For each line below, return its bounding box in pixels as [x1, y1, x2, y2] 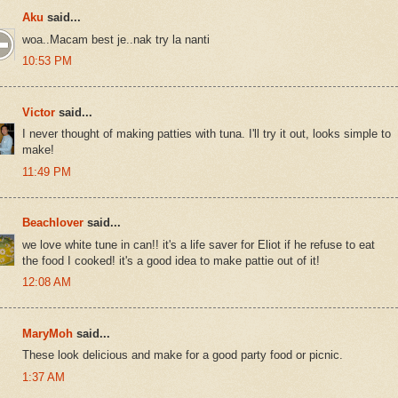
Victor [22, 105, 55, 119]
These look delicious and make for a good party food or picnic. [22, 348, 343, 362]
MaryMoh [22, 326, 73, 340]
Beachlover [22, 216, 84, 230]
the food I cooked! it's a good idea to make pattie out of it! [22, 253, 320, 267]
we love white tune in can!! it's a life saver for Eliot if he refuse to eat [22, 237, 375, 251]
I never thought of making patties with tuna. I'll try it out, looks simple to [22, 127, 391, 141]
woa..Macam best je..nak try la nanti [22, 32, 210, 46]
